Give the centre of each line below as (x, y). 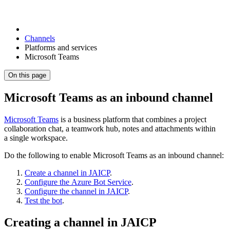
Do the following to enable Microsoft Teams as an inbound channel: (114, 155)
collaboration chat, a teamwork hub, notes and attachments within (110, 128)
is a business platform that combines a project (132, 119)
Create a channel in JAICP (67, 172)
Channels (40, 38)
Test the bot (43, 200)
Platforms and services (61, 47)
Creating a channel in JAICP (80, 222)
